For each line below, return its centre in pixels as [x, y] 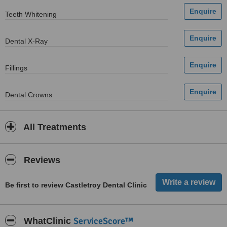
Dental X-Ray [26, 41]
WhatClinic [47, 221]
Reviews [41, 160]
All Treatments [54, 127]
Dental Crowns [29, 95]
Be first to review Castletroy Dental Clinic [76, 185]
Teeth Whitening [31, 14]
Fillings [16, 68]
